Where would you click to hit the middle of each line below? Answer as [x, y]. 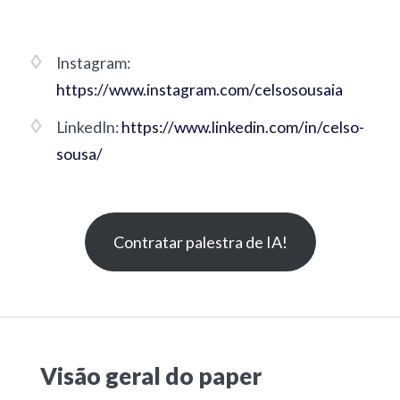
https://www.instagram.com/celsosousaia [199, 90]
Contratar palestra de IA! [200, 242]
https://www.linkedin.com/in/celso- [242, 128]
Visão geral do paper [150, 376]
